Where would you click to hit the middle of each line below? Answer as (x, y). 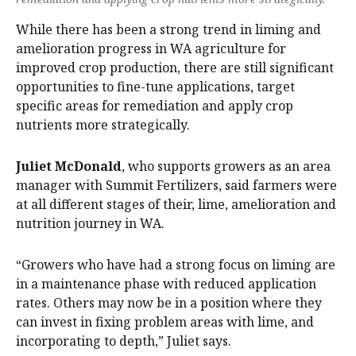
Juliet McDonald (69, 166)
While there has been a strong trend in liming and (168, 30)
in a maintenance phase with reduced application (166, 284)
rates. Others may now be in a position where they (169, 303)
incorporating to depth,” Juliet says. (124, 341)
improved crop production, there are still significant (175, 68)
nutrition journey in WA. (90, 224)
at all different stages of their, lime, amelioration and (176, 205)
